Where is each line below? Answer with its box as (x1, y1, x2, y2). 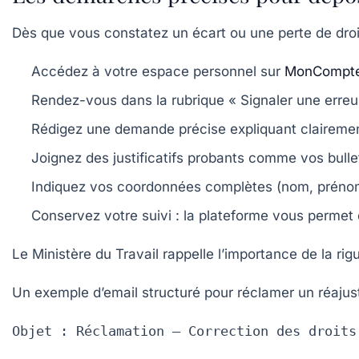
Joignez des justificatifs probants (31, 149, 244, 166)
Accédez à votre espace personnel (31, 63, 256, 79)
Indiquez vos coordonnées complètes (31, 178, 272, 195)
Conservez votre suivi (31, 207, 171, 224)
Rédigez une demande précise (31, 120, 226, 137)
